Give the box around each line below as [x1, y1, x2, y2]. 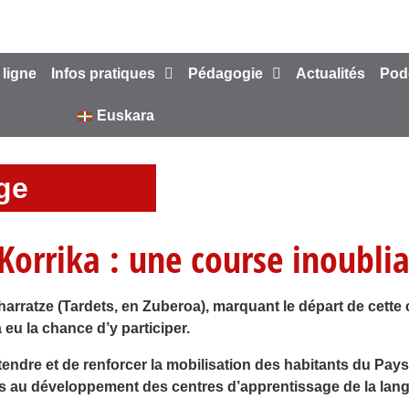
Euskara [96, 108, 154, 123]
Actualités [296, 66, 365, 81]
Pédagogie [188, 66, 263, 81]
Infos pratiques [51, 66, 155, 81]
